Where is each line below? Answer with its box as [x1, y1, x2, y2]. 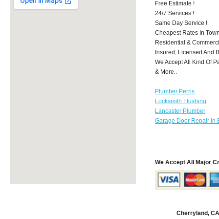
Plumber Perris [155, 88, 195, 95]
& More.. [155, 68, 177, 75]
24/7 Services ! [155, 9, 195, 17]
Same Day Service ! [155, 19, 208, 26]
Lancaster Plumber [155, 107, 206, 114]
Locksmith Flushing [155, 97, 207, 105]
